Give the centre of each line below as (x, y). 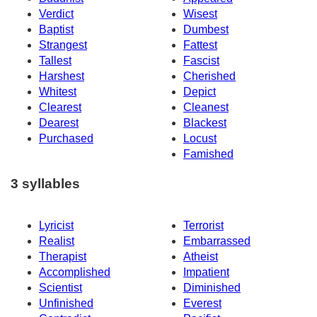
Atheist (201, 257)
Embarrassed (217, 241)
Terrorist (203, 226)
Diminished (212, 288)
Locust (200, 138)
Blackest (205, 122)
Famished (208, 154)
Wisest (200, 13)
